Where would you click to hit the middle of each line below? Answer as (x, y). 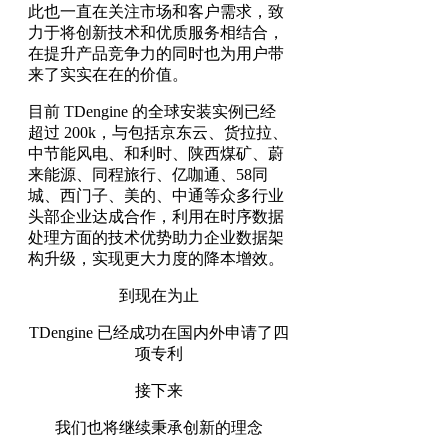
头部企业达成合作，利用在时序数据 (156, 216)
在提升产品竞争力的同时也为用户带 (156, 53)
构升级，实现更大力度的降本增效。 (156, 258)
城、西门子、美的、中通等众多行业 (156, 195)
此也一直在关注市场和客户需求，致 (156, 11)
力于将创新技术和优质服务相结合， (156, 32)
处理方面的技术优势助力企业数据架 (156, 237)
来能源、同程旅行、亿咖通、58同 (148, 174)
